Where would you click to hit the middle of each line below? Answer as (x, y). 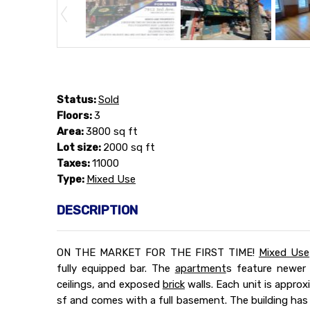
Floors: (75, 115)
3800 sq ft (112, 131)
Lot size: (80, 147)
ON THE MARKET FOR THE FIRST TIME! (158, 252)
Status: (77, 99)
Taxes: (74, 163)
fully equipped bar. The (116, 268)
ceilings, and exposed (110, 284)
